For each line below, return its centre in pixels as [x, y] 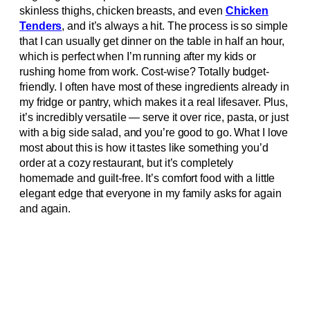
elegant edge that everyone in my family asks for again [151, 194]
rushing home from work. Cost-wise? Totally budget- [144, 72]
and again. [45, 209]
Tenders [41, 26]
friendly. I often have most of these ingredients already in [155, 87]
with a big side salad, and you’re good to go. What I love [154, 133]
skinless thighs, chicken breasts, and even [122, 11]
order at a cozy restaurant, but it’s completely [127, 163]
